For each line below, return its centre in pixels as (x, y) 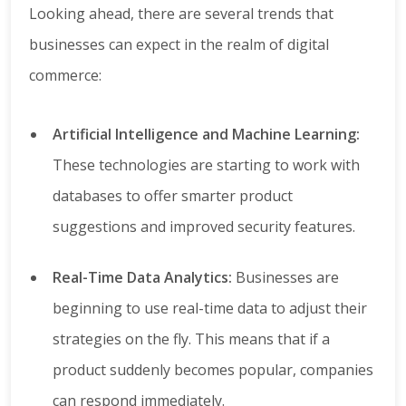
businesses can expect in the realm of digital (179, 45)
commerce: (65, 76)
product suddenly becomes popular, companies (213, 370)
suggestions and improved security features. (204, 227)
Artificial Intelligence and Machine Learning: (206, 135)
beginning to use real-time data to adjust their (210, 309)
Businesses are (285, 278)
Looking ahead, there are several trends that (181, 14)
